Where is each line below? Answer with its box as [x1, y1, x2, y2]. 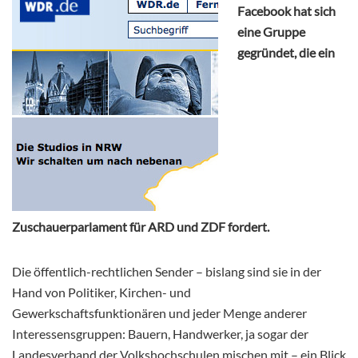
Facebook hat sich [237, 3, 336, 19]
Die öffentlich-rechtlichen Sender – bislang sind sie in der [12, 264, 321, 280]
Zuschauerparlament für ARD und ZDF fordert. [12, 219, 269, 235]
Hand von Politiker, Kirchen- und [12, 284, 191, 300]
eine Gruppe [237, 24, 305, 40]
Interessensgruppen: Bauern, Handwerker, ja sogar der [12, 326, 308, 342]
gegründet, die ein [237, 45, 335, 61]
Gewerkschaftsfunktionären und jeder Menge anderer [12, 305, 307, 321]
